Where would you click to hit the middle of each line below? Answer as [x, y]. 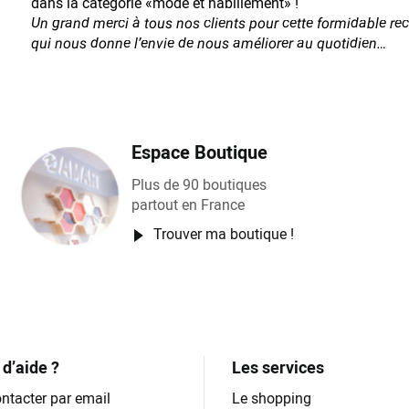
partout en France [188, 205]
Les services [278, 367]
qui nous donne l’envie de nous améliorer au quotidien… [209, 43]
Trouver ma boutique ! [223, 234]
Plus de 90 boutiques [199, 185]
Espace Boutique [199, 152]
